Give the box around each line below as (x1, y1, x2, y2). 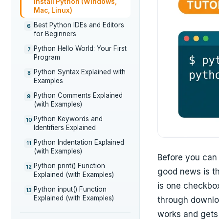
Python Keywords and (34, 115, 103, 123)
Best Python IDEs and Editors (34, 21, 124, 29)
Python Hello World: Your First (34, 44, 127, 52)
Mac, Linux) (34, 6, 72, 14)
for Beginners (34, 30, 76, 38)
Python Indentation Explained (34, 138, 124, 146)
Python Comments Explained (34, 91, 123, 99)
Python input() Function (34, 185, 107, 193)
